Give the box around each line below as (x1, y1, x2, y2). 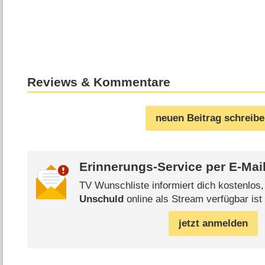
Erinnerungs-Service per (79, 159, 229, 174)
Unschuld (79, 193, 124, 205)
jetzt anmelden (178, 218, 248, 230)
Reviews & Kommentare (27, 75, 171, 90)
